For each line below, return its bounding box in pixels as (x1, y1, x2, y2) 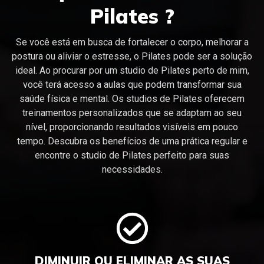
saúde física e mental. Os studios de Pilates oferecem (19, 93, 245, 104)
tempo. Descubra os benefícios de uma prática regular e (16, 135, 247, 147)
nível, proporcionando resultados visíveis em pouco (26, 121, 238, 133)
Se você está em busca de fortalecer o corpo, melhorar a (15, 36, 249, 48)
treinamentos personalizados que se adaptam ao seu (22, 107, 242, 118)
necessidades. (101, 163, 163, 175)
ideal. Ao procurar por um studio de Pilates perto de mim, (15, 64, 249, 76)
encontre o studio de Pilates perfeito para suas (35, 149, 229, 161)
